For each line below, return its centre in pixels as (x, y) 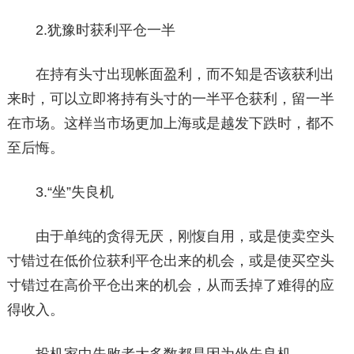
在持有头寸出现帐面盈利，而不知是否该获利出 (170, 74)
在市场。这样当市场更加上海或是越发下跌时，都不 (170, 123)
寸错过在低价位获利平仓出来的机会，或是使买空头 (170, 261)
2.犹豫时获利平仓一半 (91, 30)
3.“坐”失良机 (60, 192)
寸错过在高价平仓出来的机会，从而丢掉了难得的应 (170, 285)
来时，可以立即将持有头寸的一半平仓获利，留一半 (170, 99)
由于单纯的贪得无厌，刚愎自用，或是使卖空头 (170, 236)
